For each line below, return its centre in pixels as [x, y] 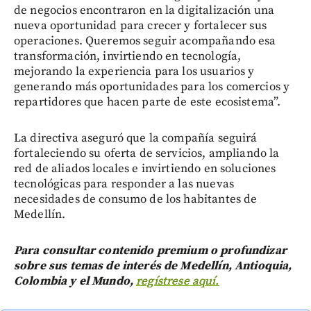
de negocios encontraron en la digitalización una [144, 10]
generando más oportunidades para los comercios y [152, 86]
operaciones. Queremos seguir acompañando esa [145, 41]
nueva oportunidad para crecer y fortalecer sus [140, 25]
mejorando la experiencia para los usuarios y [134, 71]
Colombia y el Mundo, [75, 281]
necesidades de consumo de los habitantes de [136, 199]
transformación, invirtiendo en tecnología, [128, 56]
